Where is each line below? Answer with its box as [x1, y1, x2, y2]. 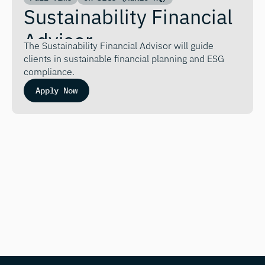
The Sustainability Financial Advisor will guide [24, 40, 214, 51]
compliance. [24, 66, 75, 77]
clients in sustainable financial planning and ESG [24, 53, 224, 64]
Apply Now [35, 85, 77, 96]
